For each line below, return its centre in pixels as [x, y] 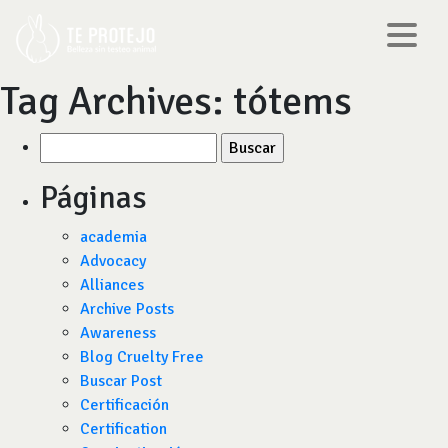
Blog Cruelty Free [142, 357]
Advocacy [113, 261]
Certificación [124, 405]
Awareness [118, 333]
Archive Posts [127, 309]
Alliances [112, 285]
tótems [292, 101]
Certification [123, 429]
